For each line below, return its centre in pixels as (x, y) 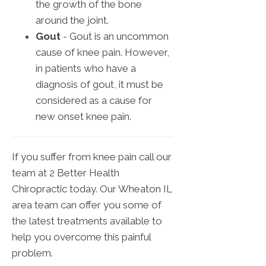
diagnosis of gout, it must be (99, 85)
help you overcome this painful (81, 237)
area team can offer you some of (87, 205)
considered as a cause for (94, 101)
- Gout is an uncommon (115, 37)
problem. (32, 253)
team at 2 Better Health (66, 173)
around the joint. (72, 20)
